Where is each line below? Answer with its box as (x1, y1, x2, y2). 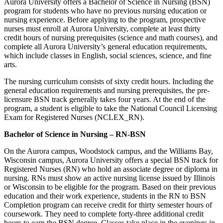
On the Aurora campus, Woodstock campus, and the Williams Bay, (4, 146, 213, 155)
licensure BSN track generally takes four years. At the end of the (4, 95, 206, 104)
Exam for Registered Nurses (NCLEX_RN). (4, 112, 144, 121)
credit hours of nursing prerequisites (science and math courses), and (4, 33, 218, 42)
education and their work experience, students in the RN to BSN (4, 191, 206, 200)
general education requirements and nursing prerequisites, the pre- (4, 86, 210, 95)
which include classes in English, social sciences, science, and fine (4, 51, 212, 60)
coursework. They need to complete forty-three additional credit (4, 209, 204, 218)
